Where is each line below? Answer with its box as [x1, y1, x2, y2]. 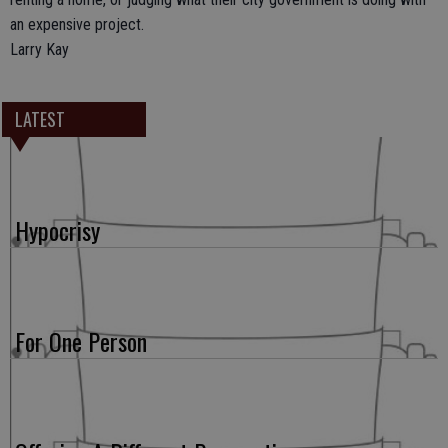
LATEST [14, 106, 65, 133]
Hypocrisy [15, 212, 100, 249]
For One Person [15, 323, 147, 360]
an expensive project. [10, 15, 144, 34]
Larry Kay [10, 40, 69, 59]
